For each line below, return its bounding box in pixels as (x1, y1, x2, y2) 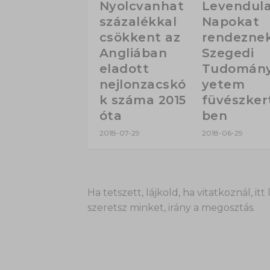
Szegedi (201, 46, 254, 61)
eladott (99, 61, 149, 77)
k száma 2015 (99, 93, 186, 108)
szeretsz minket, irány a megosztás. (87, 202, 255, 214)
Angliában (99, 46, 167, 61)
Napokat (201, 14, 260, 30)
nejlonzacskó (99, 77, 186, 92)
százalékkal (99, 14, 177, 30)
